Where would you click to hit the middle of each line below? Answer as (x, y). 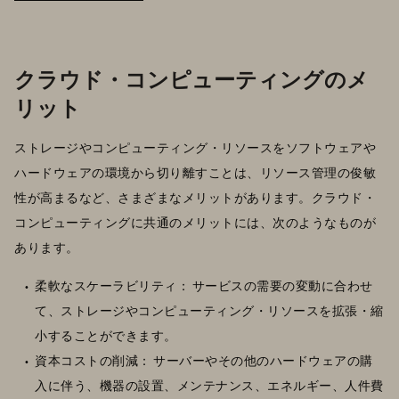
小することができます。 (106, 335)
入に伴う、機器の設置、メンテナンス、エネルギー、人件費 (209, 385)
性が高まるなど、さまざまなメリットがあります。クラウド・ (195, 197)
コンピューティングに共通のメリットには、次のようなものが (195, 222)
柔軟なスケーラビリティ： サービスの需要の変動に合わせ (204, 285)
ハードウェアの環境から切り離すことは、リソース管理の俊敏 (195, 172)
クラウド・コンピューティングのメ (191, 78)
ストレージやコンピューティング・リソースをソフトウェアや (195, 147)
